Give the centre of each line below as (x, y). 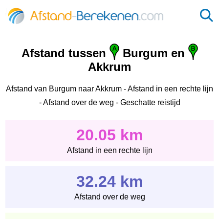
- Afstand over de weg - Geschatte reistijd (109, 102)
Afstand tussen (65, 53)
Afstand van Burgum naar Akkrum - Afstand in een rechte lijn (109, 88)
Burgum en (153, 53)
